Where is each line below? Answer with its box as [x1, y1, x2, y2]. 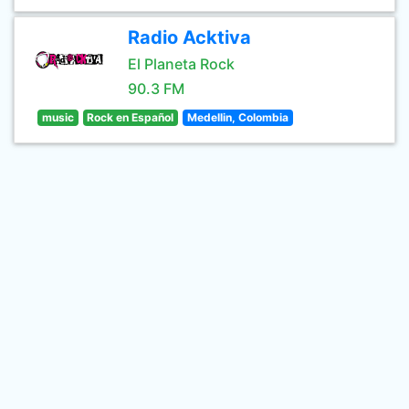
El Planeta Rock [128, 55, 235, 73]
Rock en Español [87, 110, 174, 124]
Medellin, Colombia [186, 110, 288, 124]
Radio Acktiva [128, 26, 251, 48]
